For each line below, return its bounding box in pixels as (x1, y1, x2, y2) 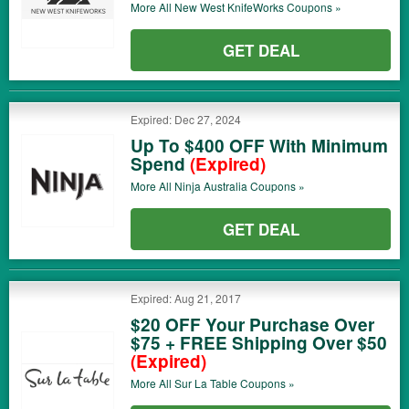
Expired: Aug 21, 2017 (131, 290, 241, 306)
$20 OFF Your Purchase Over (131, 312, 374, 337)
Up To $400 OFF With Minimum (131, 133, 388, 158)
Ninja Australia (174, 178, 247, 194)
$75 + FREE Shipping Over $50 (131, 330, 387, 355)
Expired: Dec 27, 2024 (131, 111, 241, 127)
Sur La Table (174, 375, 237, 391)
